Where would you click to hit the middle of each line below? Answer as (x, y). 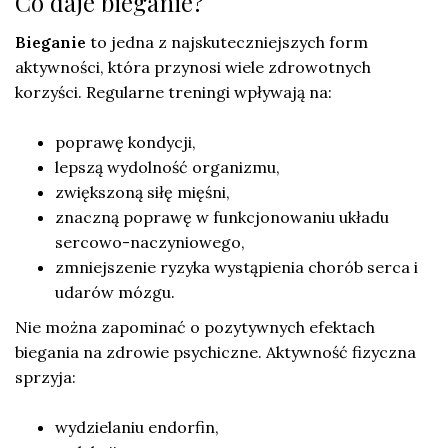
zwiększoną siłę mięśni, (142, 191)
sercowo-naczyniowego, (150, 241)
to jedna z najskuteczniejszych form (227, 41)
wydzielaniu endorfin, (137, 426)
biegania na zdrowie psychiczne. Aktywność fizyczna (215, 351)
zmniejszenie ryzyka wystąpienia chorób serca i (236, 266)
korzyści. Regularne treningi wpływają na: (173, 91)
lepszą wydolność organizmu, (167, 166)
